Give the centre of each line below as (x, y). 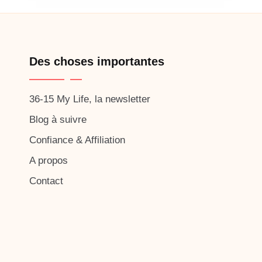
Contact (46, 181)
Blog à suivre (58, 120)
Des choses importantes (97, 61)
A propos (49, 161)
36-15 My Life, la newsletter (90, 99)
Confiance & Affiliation (77, 140)
